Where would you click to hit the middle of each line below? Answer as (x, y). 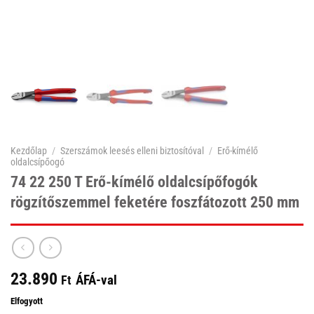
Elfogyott (27, 301)
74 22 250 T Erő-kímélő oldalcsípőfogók (134, 182)
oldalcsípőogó (37, 162)
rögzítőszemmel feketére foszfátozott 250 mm (155, 202)
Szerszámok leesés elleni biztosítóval (132, 150)
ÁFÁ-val (96, 280)
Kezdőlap (29, 150)
